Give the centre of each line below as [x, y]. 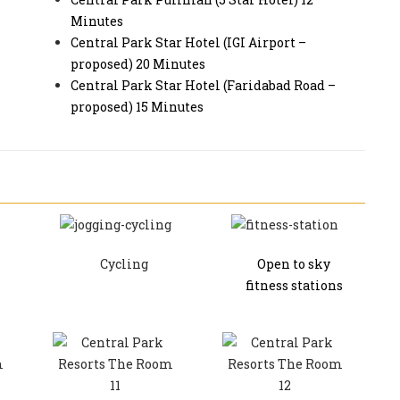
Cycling [124, 263]
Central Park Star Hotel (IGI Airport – [188, 43]
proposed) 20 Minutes [138, 64]
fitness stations [294, 285]
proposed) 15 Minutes [137, 107]
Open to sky [294, 263]
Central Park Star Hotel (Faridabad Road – [203, 86]
